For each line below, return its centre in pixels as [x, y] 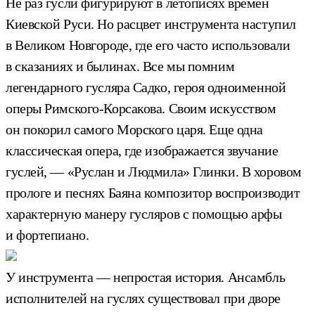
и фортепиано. [47, 234]
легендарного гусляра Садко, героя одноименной [146, 87]
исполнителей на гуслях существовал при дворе [143, 298]
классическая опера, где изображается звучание [142, 150]
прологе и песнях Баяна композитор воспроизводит [153, 192]
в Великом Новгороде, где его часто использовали [148, 45]
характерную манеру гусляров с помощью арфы [144, 213]
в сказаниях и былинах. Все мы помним [120, 66]
